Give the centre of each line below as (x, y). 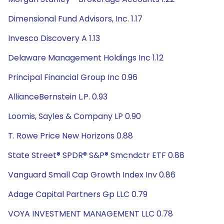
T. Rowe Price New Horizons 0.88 (70, 136)
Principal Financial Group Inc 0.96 (73, 77)
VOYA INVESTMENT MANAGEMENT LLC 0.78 (90, 214)
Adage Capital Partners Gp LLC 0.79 (78, 194)
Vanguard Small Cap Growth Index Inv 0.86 (92, 175)
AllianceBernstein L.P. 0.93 (58, 97)
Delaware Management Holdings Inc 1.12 (86, 58)
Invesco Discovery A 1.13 (54, 38)
